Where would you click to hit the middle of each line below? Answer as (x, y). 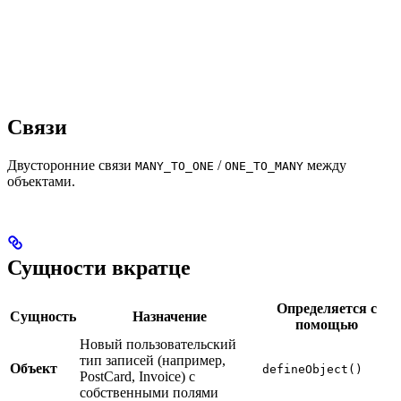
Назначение (169, 317)
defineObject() (312, 370)
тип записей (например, (153, 361)
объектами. (41, 182)
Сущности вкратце (99, 268)
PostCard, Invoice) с (137, 377)
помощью (327, 325)
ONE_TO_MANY (264, 166)
